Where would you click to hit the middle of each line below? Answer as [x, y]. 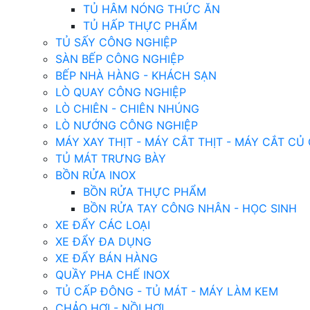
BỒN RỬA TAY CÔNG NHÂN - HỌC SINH [190, 208]
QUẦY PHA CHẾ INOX [112, 275]
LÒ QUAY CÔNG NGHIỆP [121, 92]
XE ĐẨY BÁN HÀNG [107, 258]
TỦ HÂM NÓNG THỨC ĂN [152, 9]
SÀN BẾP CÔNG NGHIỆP [120, 59]
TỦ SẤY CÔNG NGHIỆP [116, 42]
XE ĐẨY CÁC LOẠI [103, 225]
